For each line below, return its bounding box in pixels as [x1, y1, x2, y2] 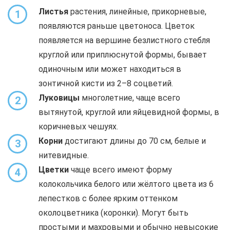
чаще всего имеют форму [69, 165, 172, 175]
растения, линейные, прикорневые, [68, 7, 206, 17]
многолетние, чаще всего [80, 93, 180, 103]
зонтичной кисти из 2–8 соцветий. [39, 79, 173, 89]
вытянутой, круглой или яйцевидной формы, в [39, 107, 219, 118]
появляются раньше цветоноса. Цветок [39, 21, 195, 31]
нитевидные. [39, 150, 89, 161]
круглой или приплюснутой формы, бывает [39, 50, 207, 60]
